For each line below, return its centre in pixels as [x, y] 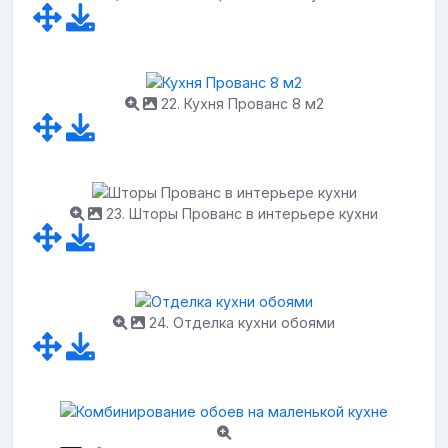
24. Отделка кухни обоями [240, 323]
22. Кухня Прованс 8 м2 [240, 103]
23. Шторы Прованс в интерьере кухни [240, 213]
